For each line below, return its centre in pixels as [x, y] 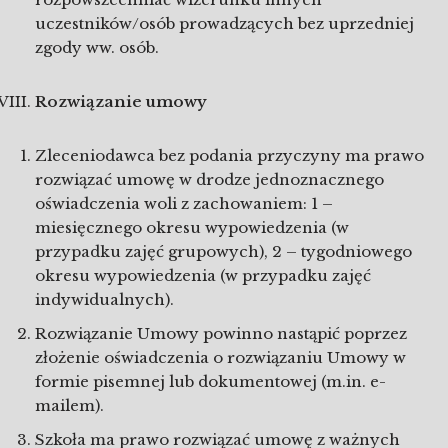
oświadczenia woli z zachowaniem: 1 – [184, 203]
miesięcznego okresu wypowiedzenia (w [192, 227]
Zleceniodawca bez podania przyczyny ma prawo [229, 155]
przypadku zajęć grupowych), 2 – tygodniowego [223, 251]
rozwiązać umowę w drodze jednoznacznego [209, 179]
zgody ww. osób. [97, 47]
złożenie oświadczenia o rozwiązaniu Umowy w [220, 357]
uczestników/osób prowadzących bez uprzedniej [224, 23]
